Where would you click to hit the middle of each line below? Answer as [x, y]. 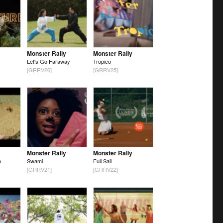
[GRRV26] [39, 70]
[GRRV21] [39, 169]
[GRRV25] [105, 70]
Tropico [102, 61]
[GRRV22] [105, 169]
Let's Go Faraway [48, 61]
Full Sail [102, 161]
